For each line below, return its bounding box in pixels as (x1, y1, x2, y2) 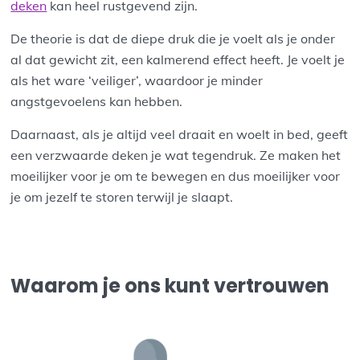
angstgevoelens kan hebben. (10, 92, 183, 109)
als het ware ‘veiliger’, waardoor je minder (10, 72, 264, 88)
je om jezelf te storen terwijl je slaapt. (10, 188, 234, 205)
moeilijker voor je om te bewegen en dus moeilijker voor (10, 167, 341, 184)
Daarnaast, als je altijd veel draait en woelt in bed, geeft (10, 125, 349, 142)
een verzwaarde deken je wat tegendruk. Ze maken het (10, 146, 342, 163)
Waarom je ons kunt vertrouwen (10, 272, 330, 299)
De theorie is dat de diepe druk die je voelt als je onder (10, 30, 336, 47)
